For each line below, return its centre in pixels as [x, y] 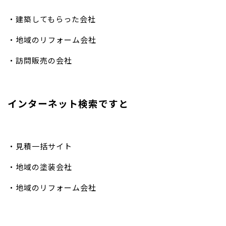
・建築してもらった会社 [52, 19]
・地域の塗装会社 [40, 166]
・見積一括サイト [40, 146]
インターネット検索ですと [68, 103]
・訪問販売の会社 [40, 60]
